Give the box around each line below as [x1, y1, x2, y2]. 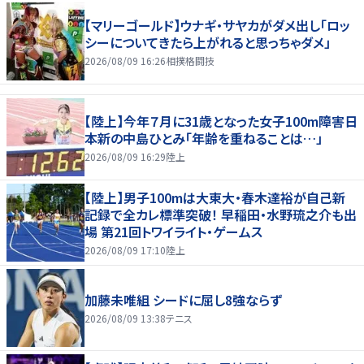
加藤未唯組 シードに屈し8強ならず [84, 290, 282, 310]
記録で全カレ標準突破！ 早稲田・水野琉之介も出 [84, 205, 357, 225]
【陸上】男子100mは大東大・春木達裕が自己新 [84, 188, 345, 208]
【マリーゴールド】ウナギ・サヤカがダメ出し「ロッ [84, 15, 350, 35]
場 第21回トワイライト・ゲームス [84, 222, 262, 242]
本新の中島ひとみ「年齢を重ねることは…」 [84, 128, 323, 148]
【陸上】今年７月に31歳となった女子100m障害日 [84, 110, 357, 131]
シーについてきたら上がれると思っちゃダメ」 [84, 32, 331, 52]
